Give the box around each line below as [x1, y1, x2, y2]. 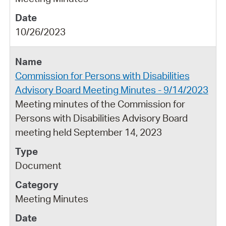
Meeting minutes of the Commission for [15, 97, 185, 110]
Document [15, 159, 62, 172]
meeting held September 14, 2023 [15, 126, 162, 138]
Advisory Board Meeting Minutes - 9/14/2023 [15, 83, 208, 96]
